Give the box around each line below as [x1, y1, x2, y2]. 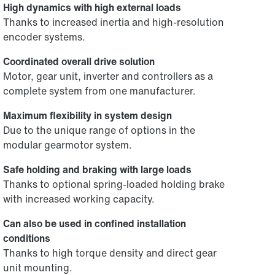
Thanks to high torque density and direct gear [3, 246, 217, 260]
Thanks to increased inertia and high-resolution [3, 15, 225, 29]
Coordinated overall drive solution [3, 54, 155, 69]
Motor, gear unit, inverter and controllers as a [3, 69, 214, 83]
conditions [3, 231, 51, 246]
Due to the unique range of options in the [3, 123, 196, 137]
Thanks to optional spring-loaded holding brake [3, 177, 225, 192]
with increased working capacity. [3, 192, 155, 206]
